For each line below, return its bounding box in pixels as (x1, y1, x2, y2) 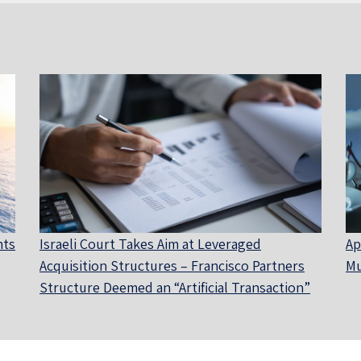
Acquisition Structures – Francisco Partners (39, 255, 305, 275)
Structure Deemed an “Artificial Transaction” (39, 277, 310, 297)
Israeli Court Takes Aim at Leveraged (39, 234, 261, 253)
